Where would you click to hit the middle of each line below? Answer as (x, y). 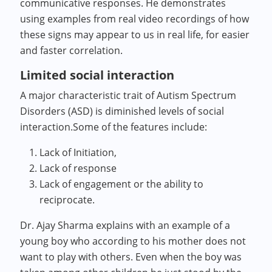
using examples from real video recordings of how (135, 19)
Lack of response (78, 168)
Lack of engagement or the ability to (122, 184)
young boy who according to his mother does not (133, 241)
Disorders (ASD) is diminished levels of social (122, 111)
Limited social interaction (97, 75)
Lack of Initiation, (78, 152)
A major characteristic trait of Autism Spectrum (128, 95)
